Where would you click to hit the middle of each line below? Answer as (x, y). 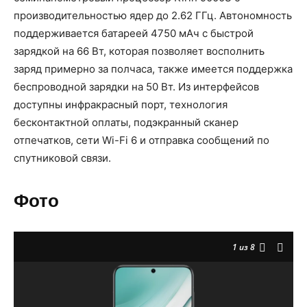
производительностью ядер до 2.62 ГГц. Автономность (153, 16)
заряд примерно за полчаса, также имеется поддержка (153, 69)
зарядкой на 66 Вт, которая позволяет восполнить (139, 51)
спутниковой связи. (62, 158)
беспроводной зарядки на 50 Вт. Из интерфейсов (136, 87)
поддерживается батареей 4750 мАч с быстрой (134, 34)
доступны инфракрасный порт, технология (121, 105)
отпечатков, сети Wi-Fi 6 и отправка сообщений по (142, 140)
